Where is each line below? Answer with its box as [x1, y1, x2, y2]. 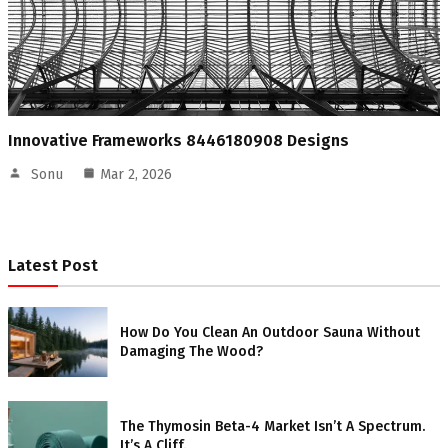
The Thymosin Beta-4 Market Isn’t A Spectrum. [120, 418, 425, 436]
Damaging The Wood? [120, 343, 263, 361]
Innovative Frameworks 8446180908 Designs [8, 131, 349, 151]
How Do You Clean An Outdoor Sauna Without [120, 324, 420, 342]
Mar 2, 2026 [100, 166, 172, 184]
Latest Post [8, 256, 98, 276]
